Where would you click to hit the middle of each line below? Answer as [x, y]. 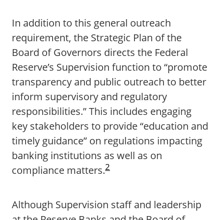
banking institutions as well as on [87, 155]
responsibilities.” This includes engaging [102, 111]
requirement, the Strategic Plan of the [97, 38]
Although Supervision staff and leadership [107, 205]
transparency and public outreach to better [109, 82]
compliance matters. [58, 170]
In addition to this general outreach [91, 23]
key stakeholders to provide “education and [110, 126]
